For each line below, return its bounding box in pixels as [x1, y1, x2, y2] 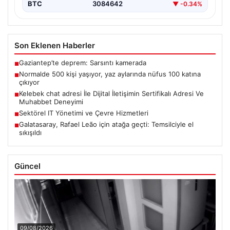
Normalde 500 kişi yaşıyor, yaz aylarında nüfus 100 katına [19, 70, 201, 79]
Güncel [14, 161, 41, 171]
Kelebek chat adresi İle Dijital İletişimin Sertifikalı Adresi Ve [19, 89, 204, 98]
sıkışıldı [19, 128, 42, 137]
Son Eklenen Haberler [14, 41, 95, 51]
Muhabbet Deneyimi [19, 98, 83, 106]
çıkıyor [19, 78, 40, 87]
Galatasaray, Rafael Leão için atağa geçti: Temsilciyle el [19, 120, 194, 129]
